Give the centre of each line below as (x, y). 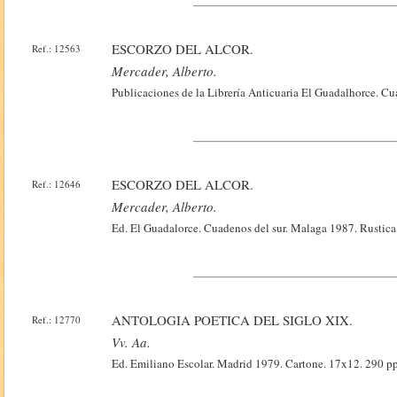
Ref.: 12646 (57, 184)
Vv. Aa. (132, 342)
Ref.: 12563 (57, 48)
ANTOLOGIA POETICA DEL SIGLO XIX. (233, 320)
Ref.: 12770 (57, 319)
